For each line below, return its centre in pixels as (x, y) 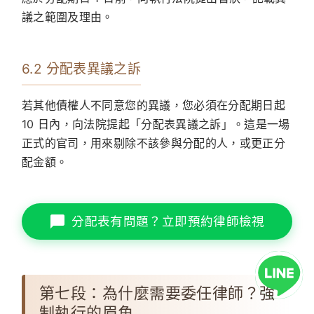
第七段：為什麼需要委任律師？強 (157, 293)
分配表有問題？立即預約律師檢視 (168, 221)
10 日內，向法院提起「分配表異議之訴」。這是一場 (156, 124)
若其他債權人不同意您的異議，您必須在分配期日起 (154, 105)
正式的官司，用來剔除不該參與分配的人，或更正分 (154, 143)
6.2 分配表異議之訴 (82, 69)
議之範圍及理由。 (68, 17)
